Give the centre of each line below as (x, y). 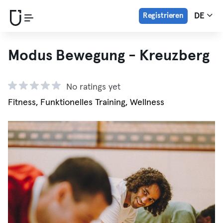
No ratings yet (93, 87)
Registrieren (163, 16)
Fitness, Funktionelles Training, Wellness (86, 103)
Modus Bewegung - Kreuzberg (109, 56)
